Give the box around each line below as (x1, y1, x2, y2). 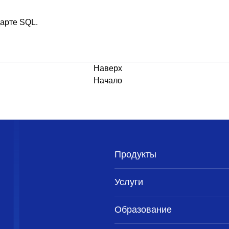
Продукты (114, 149, 156, 159)
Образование (114, 204, 172, 215)
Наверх (94, 64, 122, 73)
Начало (94, 76, 122, 85)
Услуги (114, 177, 143, 187)
